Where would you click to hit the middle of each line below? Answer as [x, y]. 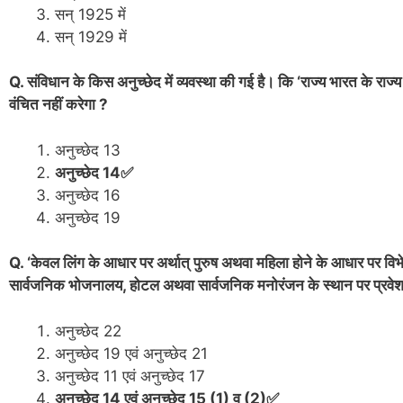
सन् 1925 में [90, 14]
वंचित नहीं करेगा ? [58, 105]
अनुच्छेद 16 [90, 195]
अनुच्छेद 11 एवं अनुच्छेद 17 [130, 376]
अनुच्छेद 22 [88, 331]
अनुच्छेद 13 [88, 150]
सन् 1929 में [91, 36]
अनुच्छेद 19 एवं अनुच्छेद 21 [131, 353]
